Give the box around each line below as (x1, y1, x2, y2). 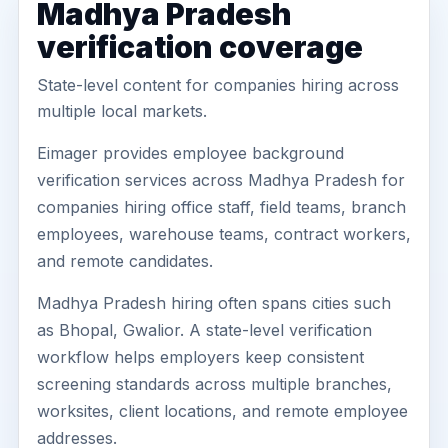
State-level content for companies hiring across (37, 75, 399, 95)
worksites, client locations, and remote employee (37, 401, 408, 421)
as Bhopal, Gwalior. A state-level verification (37, 320, 372, 340)
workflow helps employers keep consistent (37, 347, 364, 367)
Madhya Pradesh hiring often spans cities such (37, 293, 391, 313)
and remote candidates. (37, 251, 213, 271)
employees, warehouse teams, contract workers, (37, 224, 411, 244)
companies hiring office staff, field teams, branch (37, 197, 406, 217)
